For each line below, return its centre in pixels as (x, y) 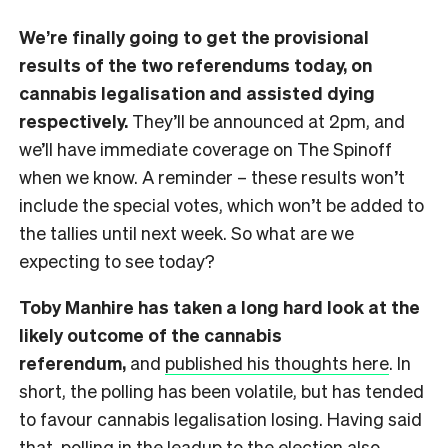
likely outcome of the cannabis (150, 334)
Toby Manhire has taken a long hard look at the (219, 306)
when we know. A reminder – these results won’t (212, 176)
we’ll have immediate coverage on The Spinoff (205, 148)
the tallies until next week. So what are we (186, 232)
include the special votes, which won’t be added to (221, 204)
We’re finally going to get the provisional (194, 36)
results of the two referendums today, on (195, 64)
